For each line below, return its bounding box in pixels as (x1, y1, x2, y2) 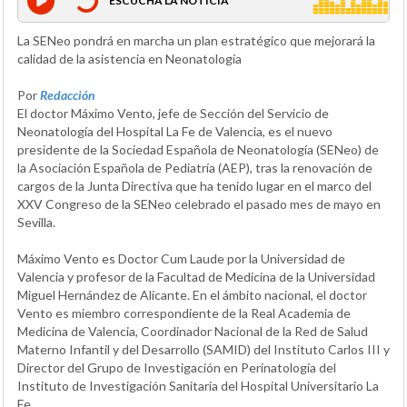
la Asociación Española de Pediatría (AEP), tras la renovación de (17, 159, 372, 175)
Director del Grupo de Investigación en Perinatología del (17, 359, 336, 375)
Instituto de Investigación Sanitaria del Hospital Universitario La (17, 377, 379, 393)
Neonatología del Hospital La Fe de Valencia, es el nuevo (17, 123, 333, 139)
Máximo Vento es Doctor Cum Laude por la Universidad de (17, 250, 345, 266)
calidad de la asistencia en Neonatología (17, 50, 242, 66)
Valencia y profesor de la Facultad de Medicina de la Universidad (17, 268, 375, 284)
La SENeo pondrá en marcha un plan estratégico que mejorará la (17, 32, 375, 48)
